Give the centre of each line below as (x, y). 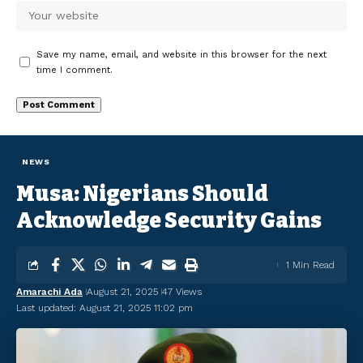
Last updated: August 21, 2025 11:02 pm (105, 307)
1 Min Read (310, 265)
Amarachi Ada (49, 291)
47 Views (182, 291)
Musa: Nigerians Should (142, 194)
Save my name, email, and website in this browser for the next (181, 54)
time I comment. (75, 70)
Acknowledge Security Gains (169, 220)
